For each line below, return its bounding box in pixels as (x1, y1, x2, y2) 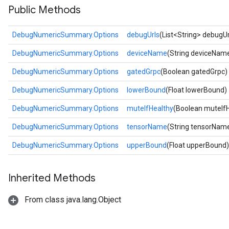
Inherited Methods (8, 172, 96, 185)
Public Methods (8, 4, 81, 16)
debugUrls (127, 31, 159, 39)
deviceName (127, 49, 167, 57)
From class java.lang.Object (22, 195, 121, 204)
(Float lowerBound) (166, 86, 227, 94)
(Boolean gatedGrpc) (161, 67, 227, 76)
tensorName (127, 123, 167, 131)
